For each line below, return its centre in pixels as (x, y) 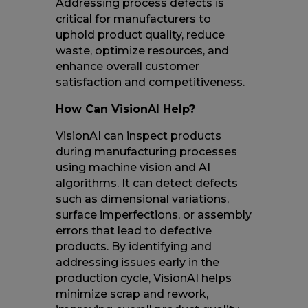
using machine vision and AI (133, 167)
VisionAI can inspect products (138, 135)
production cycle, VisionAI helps (143, 278)
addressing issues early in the (137, 262)
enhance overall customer (127, 66)
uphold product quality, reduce (140, 34)
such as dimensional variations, (142, 199)
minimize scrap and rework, (132, 294)
